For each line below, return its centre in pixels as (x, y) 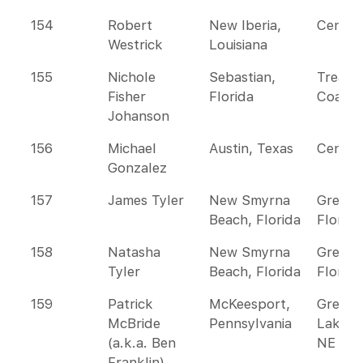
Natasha (134, 252)
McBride (134, 323)
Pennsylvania (250, 323)
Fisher (127, 96)
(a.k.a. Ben (142, 343)
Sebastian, (242, 77)
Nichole (132, 77)
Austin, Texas (251, 148)
